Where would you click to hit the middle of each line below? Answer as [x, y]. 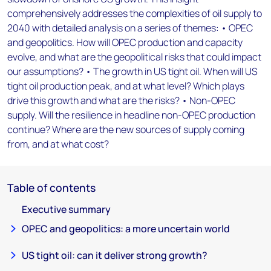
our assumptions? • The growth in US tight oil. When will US [132, 71]
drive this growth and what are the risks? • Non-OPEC [121, 100]
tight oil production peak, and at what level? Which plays [126, 86]
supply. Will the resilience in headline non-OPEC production [131, 115]
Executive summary [66, 209]
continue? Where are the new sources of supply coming [126, 129]
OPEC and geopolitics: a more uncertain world [126, 229]
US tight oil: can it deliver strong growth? [115, 255]
